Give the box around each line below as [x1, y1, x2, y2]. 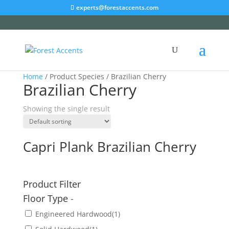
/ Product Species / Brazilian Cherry [42, 72, 166, 81]
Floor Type [22, 192, 71, 205]
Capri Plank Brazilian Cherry [22, 138, 196, 156]
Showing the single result [22, 104, 110, 113]
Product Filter [22, 178, 81, 191]
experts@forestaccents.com [76, 3, 158, 12]
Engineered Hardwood [35, 209, 112, 219]
